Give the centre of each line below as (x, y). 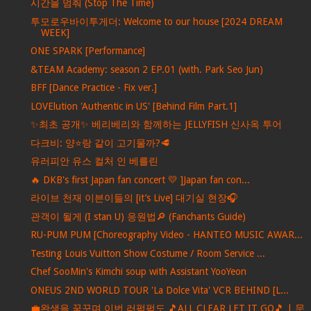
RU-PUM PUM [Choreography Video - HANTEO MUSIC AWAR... (166, 235)
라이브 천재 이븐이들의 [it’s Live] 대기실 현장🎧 (134, 198)
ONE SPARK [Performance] (87, 51)
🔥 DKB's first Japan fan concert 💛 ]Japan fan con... (140, 179)
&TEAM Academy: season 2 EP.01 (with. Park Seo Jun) (146, 69)
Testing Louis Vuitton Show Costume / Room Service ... (148, 253)
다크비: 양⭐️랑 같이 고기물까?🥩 (100, 143)
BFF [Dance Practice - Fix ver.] (93, 88)
